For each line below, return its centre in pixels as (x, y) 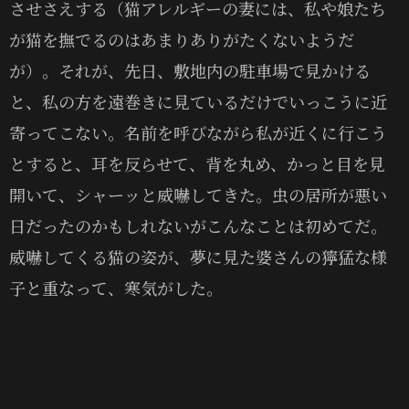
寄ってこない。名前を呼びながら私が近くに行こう (198, 132)
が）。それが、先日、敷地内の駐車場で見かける (190, 70)
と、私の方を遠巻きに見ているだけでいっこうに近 (198, 101)
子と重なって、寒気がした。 (116, 287)
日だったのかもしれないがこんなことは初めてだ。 (198, 225)
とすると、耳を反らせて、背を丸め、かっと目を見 (197, 163)
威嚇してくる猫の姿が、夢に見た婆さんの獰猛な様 (198, 256)
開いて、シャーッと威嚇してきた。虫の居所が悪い (198, 194)
